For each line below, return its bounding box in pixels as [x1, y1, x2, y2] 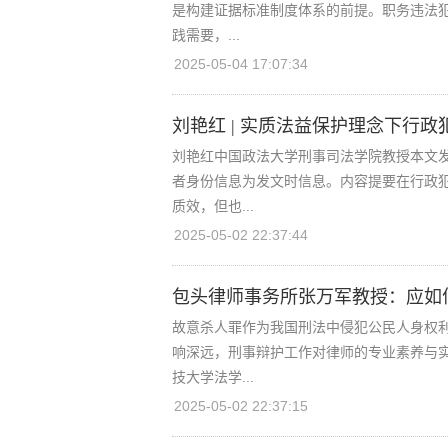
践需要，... [172, 27, 240, 43]
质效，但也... [172, 198, 254, 214]
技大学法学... [172, 369, 254, 385]
